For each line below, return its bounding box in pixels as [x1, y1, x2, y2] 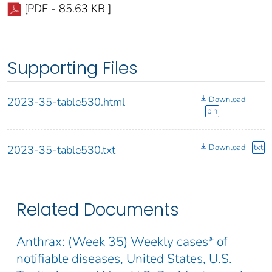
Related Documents [16, 197, 179, 222]
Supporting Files [7, 56, 138, 80]
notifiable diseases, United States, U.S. [16, 250, 232, 267]
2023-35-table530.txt [7, 142, 115, 157]
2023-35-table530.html [7, 94, 125, 109]
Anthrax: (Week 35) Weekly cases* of [16, 233, 228, 250]
